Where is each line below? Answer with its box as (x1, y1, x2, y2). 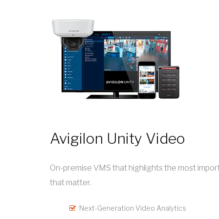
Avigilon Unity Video (50, 130, 185, 148)
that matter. (50, 178, 91, 188)
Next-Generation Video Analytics (79, 204, 186, 213)
